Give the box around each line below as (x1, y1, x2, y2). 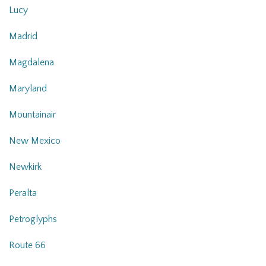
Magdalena (9, 57, 54, 68)
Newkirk (9, 161, 42, 173)
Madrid (9, 31, 37, 42)
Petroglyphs (9, 214, 57, 225)
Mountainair (9, 109, 56, 121)
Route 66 (9, 240, 46, 251)
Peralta (9, 188, 37, 199)
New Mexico (9, 135, 61, 147)
